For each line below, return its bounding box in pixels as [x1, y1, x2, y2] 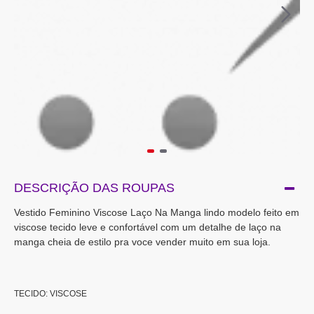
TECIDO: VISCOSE [14, 289, 87, 299]
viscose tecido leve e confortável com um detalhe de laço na [14, 221, 281, 233]
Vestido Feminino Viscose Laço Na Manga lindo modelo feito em [14, 207, 299, 218]
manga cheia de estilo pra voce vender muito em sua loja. [14, 236, 273, 247]
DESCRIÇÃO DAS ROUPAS [14, 181, 175, 195]
